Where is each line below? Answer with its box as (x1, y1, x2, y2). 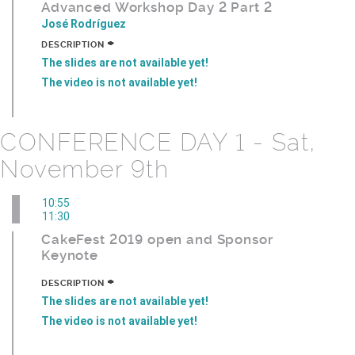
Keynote (41, 247, 98, 264)
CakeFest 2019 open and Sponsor (41, 231, 273, 248)
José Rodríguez (41, 17, 126, 30)
